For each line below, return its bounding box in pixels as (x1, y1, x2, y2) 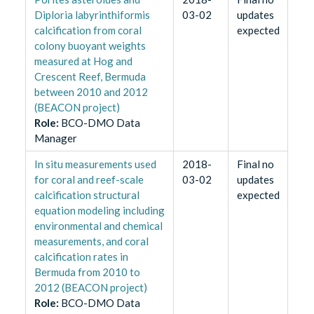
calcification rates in (34, 250, 128, 264)
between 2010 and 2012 (34, 86, 148, 99)
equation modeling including (34, 204, 165, 217)
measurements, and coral (34, 235, 149, 248)
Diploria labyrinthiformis (34, 8, 150, 22)
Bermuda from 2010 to (34, 266, 140, 279)
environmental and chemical (34, 219, 163, 233)
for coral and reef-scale (34, 173, 144, 186)
